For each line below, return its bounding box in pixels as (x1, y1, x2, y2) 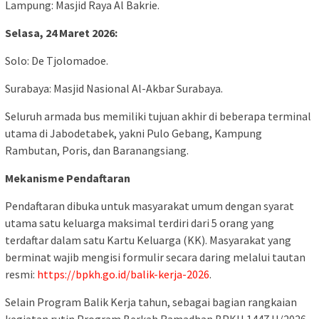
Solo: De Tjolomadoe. (5, 53, 108, 68)
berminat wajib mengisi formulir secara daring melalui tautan (5, 249, 305, 264)
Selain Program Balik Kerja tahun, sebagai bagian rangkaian (5, 294, 297, 309)
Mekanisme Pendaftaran (5, 170, 130, 185)
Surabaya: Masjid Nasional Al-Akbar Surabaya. (5, 80, 223, 95)
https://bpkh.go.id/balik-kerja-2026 (37, 266, 209, 281)
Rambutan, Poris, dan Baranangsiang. (5, 142, 189, 157)
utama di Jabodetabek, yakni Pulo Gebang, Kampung (5, 125, 262, 140)
